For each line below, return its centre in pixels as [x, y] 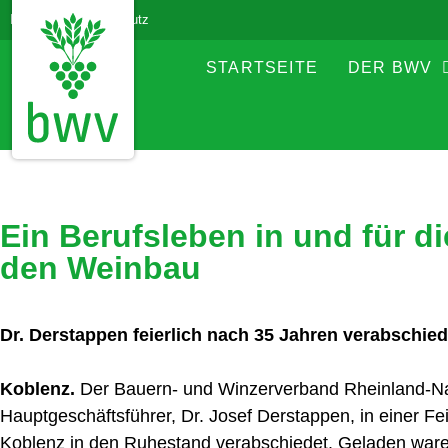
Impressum [42, 19]
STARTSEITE [261, 67]
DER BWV [390, 67]
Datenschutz [112, 19]
